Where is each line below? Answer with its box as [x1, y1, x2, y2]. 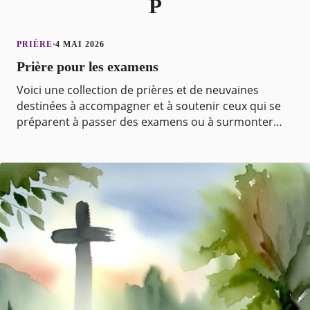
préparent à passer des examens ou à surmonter [16, 114, 273, 130]
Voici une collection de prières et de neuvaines [16, 82, 259, 98]
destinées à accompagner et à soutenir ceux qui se [16, 98, 281, 114]
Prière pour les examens [16, 59, 158, 75]
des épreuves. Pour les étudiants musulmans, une [16, 130, 277, 146]
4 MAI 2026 [55, 39, 104, 50]
